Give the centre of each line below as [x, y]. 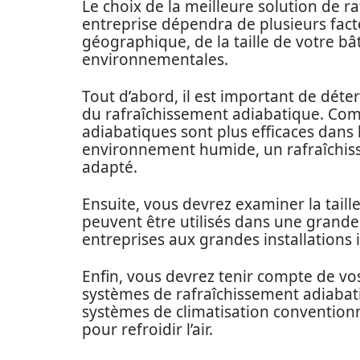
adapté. [110, 167]
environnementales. [155, 59]
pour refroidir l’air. [147, 329]
